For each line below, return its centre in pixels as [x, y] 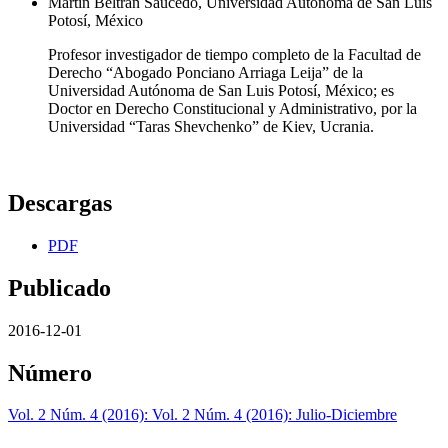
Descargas [60, 202]
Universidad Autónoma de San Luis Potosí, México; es [221, 90]
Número [50, 372]
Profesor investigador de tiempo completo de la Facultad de [234, 54]
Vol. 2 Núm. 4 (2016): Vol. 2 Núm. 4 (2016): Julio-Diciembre [202, 415]
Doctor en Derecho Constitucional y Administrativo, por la [232, 108]
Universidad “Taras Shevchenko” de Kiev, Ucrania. [211, 126]
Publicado [59, 287]
